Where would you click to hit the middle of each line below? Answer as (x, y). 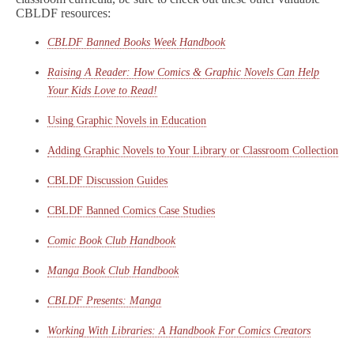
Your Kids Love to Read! (102, 90)
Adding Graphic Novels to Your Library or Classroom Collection (193, 151)
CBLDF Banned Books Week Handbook (136, 42)
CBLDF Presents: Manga (104, 301)
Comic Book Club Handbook (111, 241)
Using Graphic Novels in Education (127, 121)
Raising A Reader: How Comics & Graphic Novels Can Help (183, 72)
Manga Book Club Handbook (113, 271)
